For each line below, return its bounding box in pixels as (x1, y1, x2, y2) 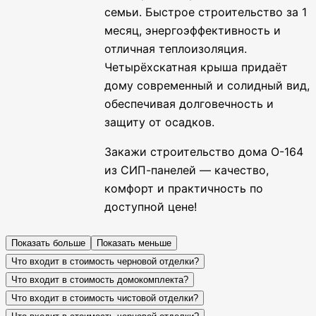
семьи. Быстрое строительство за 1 (104, 4, 307, 19)
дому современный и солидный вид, (104, 78, 310, 92)
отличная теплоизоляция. (104, 41, 247, 56)
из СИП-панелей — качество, (104, 162, 269, 177)
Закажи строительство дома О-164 (104, 144, 303, 159)
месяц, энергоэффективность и (104, 23, 281, 37)
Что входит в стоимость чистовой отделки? (11, 292, 198, 303)
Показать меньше (97, 237, 171, 248)
